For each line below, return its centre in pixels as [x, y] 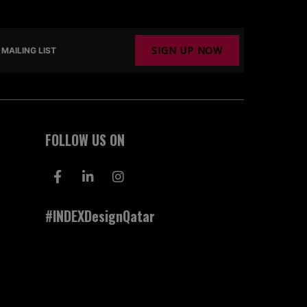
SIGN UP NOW [187, 51]
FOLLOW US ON [85, 140]
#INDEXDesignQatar [100, 216]
